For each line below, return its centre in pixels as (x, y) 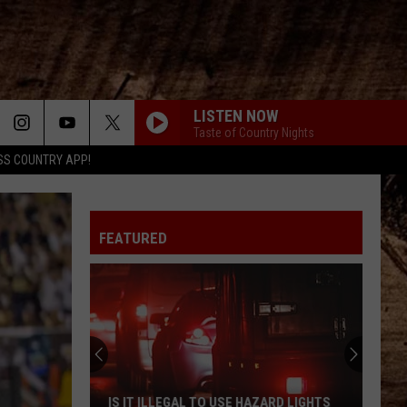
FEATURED (133, 238)
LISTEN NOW (236, 115)
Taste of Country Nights (254, 132)
